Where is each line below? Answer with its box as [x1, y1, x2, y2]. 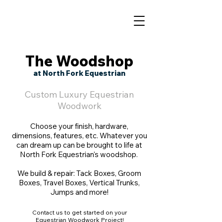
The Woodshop [25, 52, 133, 70]
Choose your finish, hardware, [30, 121, 128, 131]
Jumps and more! [50, 187, 109, 197]
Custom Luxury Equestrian [24, 89, 134, 100]
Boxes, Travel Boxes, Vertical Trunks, [19, 178, 140, 187]
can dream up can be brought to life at [16, 140, 142, 150]
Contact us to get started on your [32, 209, 127, 216]
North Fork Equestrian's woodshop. [19, 150, 139, 159]
